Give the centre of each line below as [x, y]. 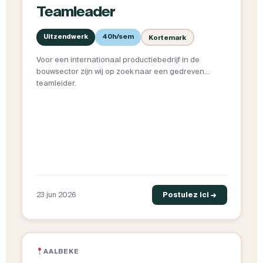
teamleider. [56, 83]
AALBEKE [61, 252]
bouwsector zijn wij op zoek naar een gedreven [120, 72]
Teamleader [75, 12]
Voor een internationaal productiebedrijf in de [118, 60]
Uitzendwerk [65, 37]
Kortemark [167, 37]
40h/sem [118, 37]
